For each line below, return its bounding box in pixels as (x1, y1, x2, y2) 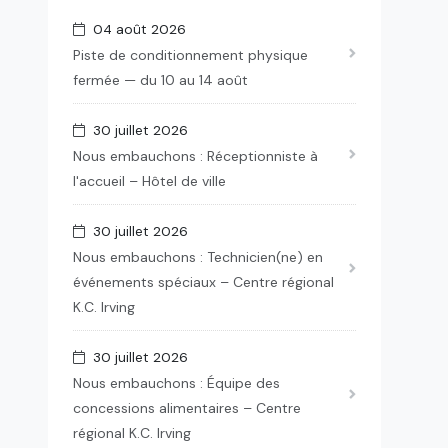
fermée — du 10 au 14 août (72, 71, 248, 89)
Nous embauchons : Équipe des (72, 374, 280, 392)
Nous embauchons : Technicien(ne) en (72, 248, 323, 266)
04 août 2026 (84, 21, 186, 38)
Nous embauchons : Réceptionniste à (72, 147, 318, 165)
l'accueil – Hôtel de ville (72, 172, 226, 190)
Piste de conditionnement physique (72, 46, 308, 64)
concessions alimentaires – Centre (72, 399, 301, 417)
